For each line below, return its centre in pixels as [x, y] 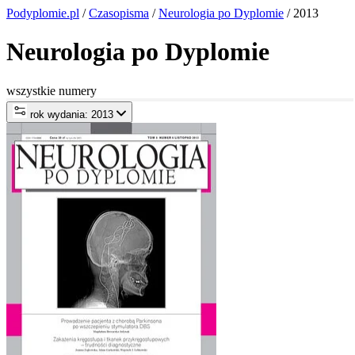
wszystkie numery [52, 90]
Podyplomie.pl [43, 13]
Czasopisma [119, 13]
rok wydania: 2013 [72, 114]
